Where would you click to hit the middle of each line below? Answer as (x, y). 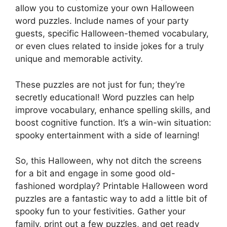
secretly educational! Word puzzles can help (105, 97)
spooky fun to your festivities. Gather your (100, 212)
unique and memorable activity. (79, 59)
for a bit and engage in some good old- (95, 174)
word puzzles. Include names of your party (102, 21)
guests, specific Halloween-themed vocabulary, (112, 34)
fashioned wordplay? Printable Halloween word (112, 186)
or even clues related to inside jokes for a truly (109, 46)
